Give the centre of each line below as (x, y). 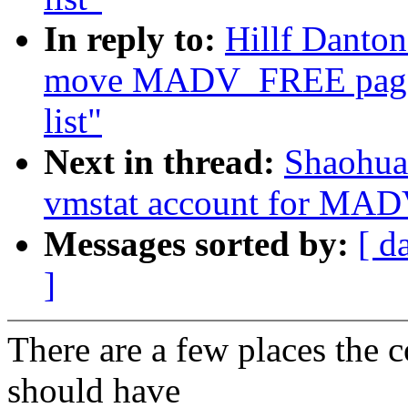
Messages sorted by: (201, 244)
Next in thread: (164, 162)
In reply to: (134, 39)
